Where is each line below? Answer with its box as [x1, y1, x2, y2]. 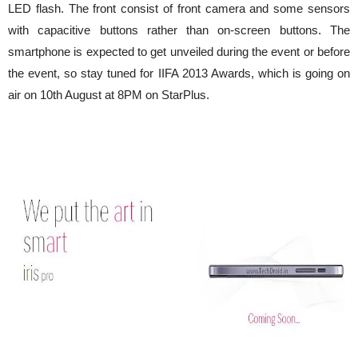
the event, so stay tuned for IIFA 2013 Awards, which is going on [8, 66, 350, 81]
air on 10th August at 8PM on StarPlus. [8, 88, 209, 102]
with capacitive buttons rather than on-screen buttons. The [8, 23, 350, 38]
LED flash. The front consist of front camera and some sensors [8, 2, 350, 16]
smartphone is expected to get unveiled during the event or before [8, 45, 350, 59]
